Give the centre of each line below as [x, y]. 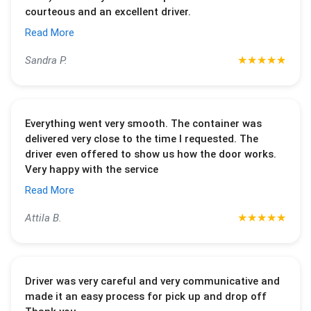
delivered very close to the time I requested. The [142, 139]
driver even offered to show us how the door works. [151, 154]
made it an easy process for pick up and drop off [146, 297]
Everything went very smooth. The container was [143, 124]
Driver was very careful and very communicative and [152, 281]
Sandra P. [46, 61]
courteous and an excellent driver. [108, 12]
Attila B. [43, 218]
